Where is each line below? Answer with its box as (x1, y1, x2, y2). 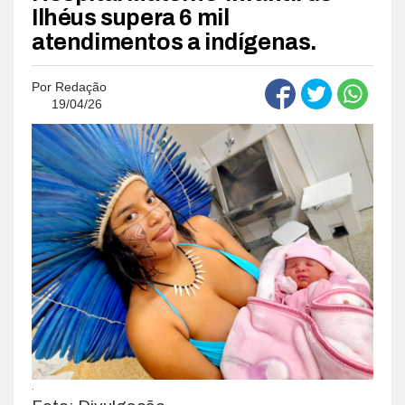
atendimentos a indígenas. (32, 29, 318, 54)
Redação (55, 79, 107, 94)
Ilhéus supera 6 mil (32, 5, 230, 30)
